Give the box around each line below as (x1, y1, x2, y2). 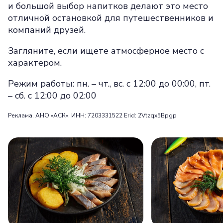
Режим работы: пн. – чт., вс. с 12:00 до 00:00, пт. (8, 78, 211, 90)
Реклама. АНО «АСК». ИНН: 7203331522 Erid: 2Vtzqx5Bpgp (8, 111, 177, 119)
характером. (8, 57, 62, 69)
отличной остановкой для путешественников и (8, 12, 214, 24)
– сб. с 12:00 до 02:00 (8, 90, 97, 102)
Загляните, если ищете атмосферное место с (8, 45, 204, 57)
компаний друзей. (8, 24, 86, 36)
